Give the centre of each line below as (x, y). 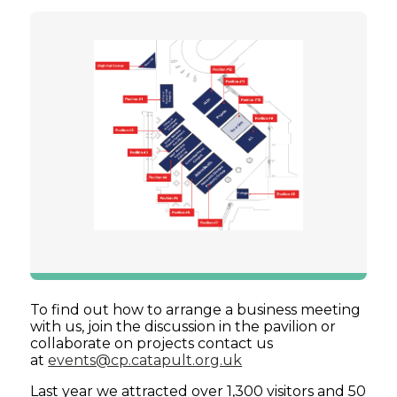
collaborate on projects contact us (152, 344)
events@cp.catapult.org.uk (145, 361)
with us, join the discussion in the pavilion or (183, 327)
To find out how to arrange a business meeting (196, 310)
